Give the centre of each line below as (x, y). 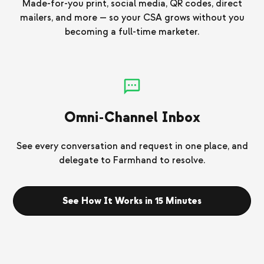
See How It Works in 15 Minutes (132, 201)
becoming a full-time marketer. (132, 32)
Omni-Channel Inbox (132, 118)
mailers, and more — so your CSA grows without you (132, 18)
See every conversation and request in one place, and (132, 146)
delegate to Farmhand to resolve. (132, 161)
